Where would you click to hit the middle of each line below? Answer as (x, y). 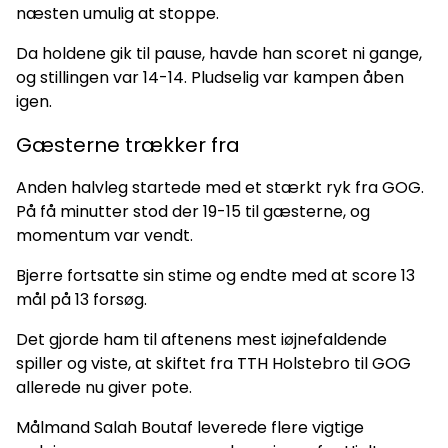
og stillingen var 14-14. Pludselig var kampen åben (210, 77)
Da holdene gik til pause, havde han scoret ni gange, (219, 53)
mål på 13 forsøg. (81, 299)
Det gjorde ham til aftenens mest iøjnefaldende (201, 339)
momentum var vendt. (104, 235)
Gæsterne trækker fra (128, 144)
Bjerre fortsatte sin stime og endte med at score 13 (215, 275)
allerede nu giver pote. (104, 387)
